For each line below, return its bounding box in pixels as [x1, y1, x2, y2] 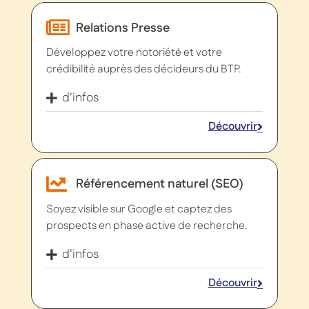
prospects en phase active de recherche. [46, 217, 248, 234]
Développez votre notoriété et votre [46, 45, 223, 61]
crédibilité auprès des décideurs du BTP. [46, 61, 242, 78]
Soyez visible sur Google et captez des [46, 201, 232, 217]
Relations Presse [75, 19, 170, 37]
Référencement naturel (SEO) [75, 175, 243, 193]
